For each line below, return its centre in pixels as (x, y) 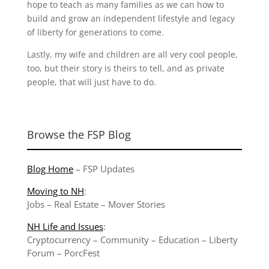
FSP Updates (108, 169)
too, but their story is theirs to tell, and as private (125, 68)
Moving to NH (55, 191)
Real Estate (76, 204)
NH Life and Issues (65, 227)
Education (179, 240)
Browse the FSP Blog (79, 135)
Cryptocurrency (59, 240)
